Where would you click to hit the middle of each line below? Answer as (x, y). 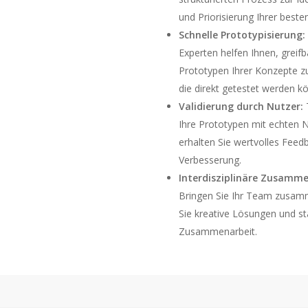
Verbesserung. (210, 159)
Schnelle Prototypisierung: (242, 34)
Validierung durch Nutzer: (241, 106)
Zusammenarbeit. (218, 231)
